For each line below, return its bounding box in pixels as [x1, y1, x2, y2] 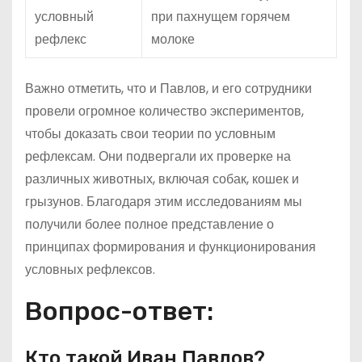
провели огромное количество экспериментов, [25, 102, 304, 120]
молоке [151, 30, 195, 48]
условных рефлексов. [25, 260, 155, 279]
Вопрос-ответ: [25, 296, 213, 326]
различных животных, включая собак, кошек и [25, 170, 299, 188]
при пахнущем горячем [151, 7, 290, 26]
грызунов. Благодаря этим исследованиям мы [25, 192, 302, 211]
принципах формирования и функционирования [25, 238, 316, 256]
